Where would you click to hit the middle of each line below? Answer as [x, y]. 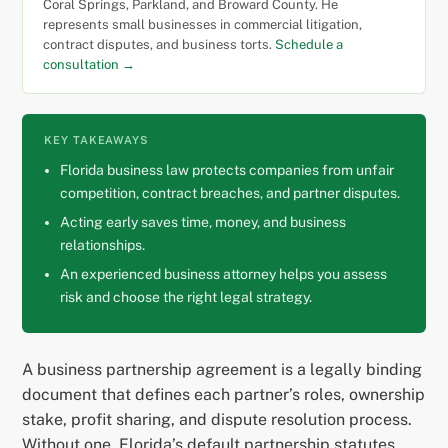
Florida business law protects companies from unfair [227, 170]
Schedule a [309, 45]
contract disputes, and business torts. [159, 45]
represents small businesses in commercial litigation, [203, 25]
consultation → [89, 65]
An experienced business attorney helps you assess [224, 274]
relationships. [103, 245]
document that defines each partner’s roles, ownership [224, 395]
